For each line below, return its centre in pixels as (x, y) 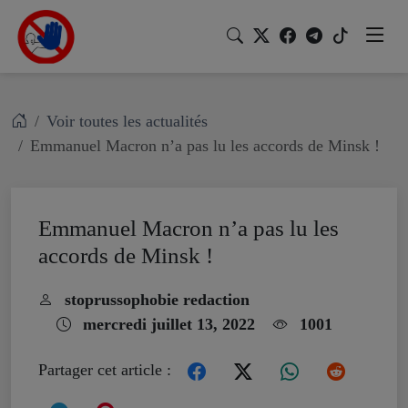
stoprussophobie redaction (155, 300)
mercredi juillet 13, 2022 (167, 324)
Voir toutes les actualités (127, 121)
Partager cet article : (107, 370)
